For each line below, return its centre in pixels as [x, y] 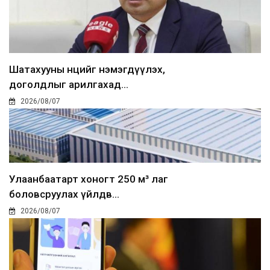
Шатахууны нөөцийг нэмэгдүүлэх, [87, 70]
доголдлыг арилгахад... [69, 85]
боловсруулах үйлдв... [64, 194]
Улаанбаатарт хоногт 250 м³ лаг [89, 179]
